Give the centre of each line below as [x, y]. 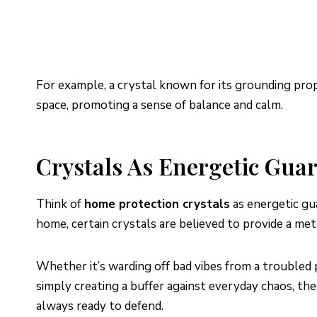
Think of [60, 204]
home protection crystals [157, 204]
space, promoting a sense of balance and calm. [160, 105]
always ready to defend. [100, 306]
